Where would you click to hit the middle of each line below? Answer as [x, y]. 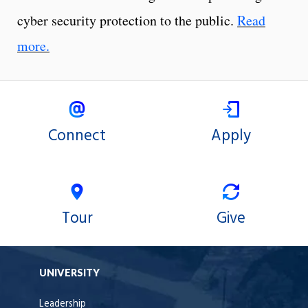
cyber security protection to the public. [127, 21]
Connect [77, 136]
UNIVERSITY [69, 273]
